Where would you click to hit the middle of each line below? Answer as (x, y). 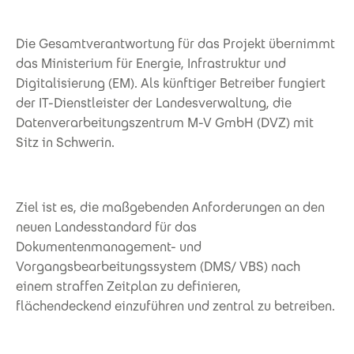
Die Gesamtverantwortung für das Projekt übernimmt (175, 43)
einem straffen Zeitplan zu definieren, (128, 286)
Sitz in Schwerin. (65, 142)
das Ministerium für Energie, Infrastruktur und (151, 63)
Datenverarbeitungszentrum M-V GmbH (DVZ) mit (165, 122)
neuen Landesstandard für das (106, 227)
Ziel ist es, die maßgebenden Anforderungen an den (170, 207)
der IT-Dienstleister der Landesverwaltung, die (154, 103)
